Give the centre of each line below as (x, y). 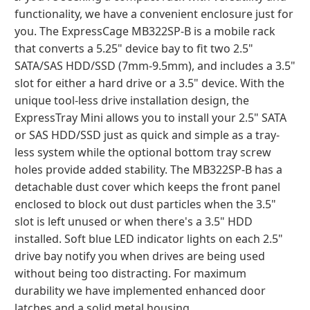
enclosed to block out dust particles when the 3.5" (145, 204)
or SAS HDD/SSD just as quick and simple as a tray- (147, 135)
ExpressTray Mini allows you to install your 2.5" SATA (151, 118)
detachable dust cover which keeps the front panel (147, 187)
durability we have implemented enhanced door (140, 291)
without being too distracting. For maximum (130, 273)
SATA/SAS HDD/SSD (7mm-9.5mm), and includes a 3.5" (155, 66)
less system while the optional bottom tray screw (143, 152)
